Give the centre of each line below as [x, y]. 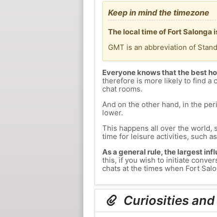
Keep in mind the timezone [158, 12]
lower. [112, 113]
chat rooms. [122, 89]
